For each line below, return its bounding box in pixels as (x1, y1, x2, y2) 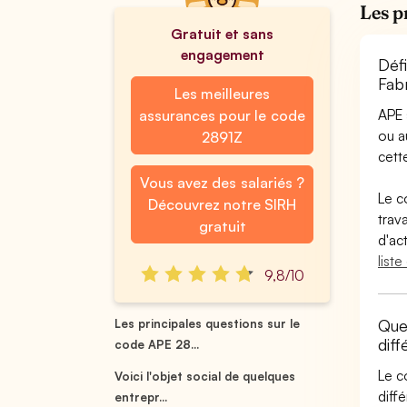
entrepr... (114, 390, 167, 404)
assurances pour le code (139, 106, 305, 124)
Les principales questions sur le (114, 316, 301, 331)
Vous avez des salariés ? (140, 174, 304, 192)
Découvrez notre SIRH (147, 195, 297, 213)
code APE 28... (114, 337, 200, 352)
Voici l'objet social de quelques (114, 369, 296, 383)
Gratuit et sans (170, 25, 274, 43)
